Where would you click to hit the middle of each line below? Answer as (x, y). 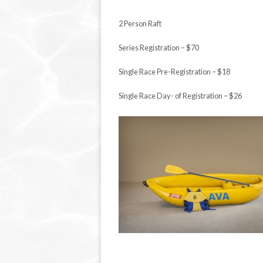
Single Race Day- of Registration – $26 (180, 96)
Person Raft (143, 23)
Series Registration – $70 (159, 48)
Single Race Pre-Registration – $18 (174, 72)
